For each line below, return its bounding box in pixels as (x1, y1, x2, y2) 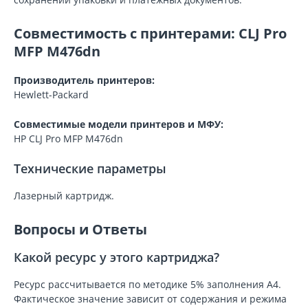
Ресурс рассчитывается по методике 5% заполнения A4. (14, 278, 281, 291)
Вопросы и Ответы (14, 220, 147, 239)
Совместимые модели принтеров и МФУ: (14, 118, 223, 131)
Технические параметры (14, 160, 166, 177)
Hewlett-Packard (14, 88, 89, 101)
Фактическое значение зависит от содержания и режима (14, 292, 287, 305)
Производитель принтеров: (14, 74, 155, 87)
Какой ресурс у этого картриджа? (14, 249, 219, 265)
